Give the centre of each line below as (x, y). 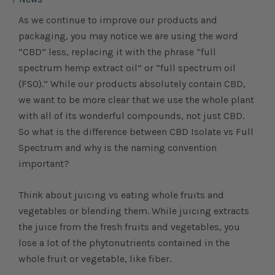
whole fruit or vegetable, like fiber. (95, 259)
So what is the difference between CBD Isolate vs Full (136, 131)
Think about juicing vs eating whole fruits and (121, 195)
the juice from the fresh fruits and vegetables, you (129, 227)
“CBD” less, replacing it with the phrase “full (117, 52)
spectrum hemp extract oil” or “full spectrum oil (127, 68)
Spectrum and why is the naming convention (118, 147)
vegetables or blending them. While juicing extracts (134, 211)
